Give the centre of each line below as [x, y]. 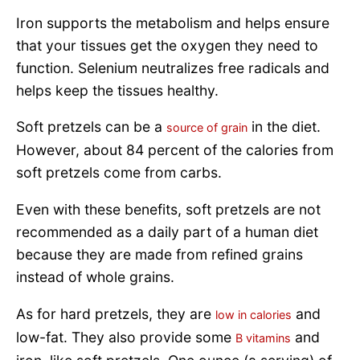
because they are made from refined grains [160, 255]
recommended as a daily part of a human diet [167, 232]
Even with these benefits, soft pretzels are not [168, 210]
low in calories [254, 314]
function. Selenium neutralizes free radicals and [173, 67]
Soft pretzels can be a [91, 127]
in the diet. [284, 127]
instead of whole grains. [95, 277]
